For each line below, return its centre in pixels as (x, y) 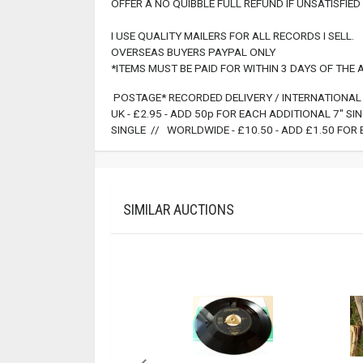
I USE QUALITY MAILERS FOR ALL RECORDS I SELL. (233, 36)
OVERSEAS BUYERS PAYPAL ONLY (193, 52)
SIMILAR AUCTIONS (179, 210)
